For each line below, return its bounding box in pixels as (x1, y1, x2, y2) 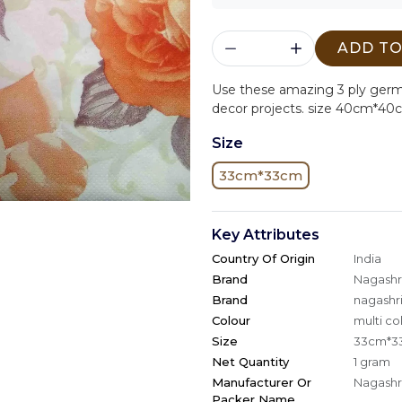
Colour (212, 313, 250, 328)
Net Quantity (212, 354, 289, 369)
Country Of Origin (212, 251, 315, 266)
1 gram (354, 354, 390, 369)
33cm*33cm (219, 167, 302, 184)
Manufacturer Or (212, 375, 311, 389)
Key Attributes (212, 226, 319, 243)
